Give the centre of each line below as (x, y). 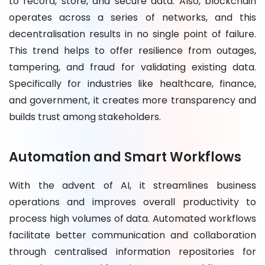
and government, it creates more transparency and (132, 100)
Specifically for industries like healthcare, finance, (132, 83)
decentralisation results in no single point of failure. (132, 34)
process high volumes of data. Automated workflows (132, 218)
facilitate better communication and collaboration (132, 235)
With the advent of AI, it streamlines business (132, 185)
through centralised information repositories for (132, 251)
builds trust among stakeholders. (85, 117)
